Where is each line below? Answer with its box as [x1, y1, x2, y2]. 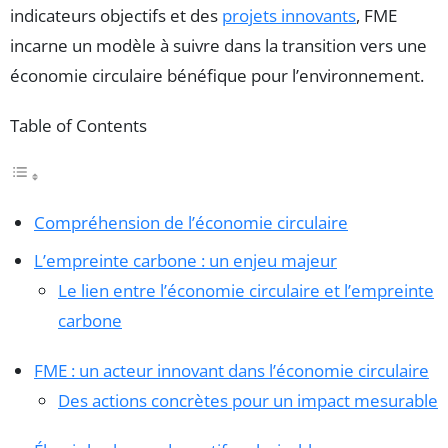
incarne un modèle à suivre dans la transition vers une [10, 33, 427, 57]
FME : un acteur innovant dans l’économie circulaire [34, 358, 429, 382]
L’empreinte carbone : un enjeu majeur [34, 248, 337, 272]
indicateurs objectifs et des [10, 3, 222, 27]
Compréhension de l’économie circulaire [34, 210, 348, 234]
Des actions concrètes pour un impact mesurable [58, 388, 438, 412]
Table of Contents [10, 113, 147, 137]
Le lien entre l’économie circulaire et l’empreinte [58, 278, 434, 302]
